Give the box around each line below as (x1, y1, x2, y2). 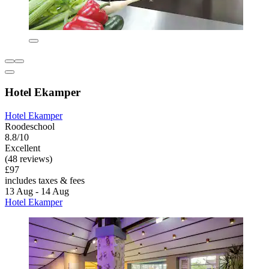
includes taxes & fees (5, 175, 85, 186)
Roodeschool (5, 121, 55, 131)
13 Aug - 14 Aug (5, 186, 69, 196)
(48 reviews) (5, 153, 52, 164)
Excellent (5, 142, 40, 153)
